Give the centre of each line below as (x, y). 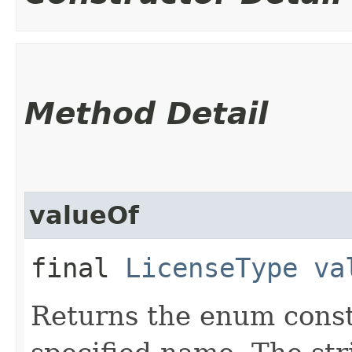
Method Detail (146, 113)
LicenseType (211, 268)
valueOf (84, 215)
